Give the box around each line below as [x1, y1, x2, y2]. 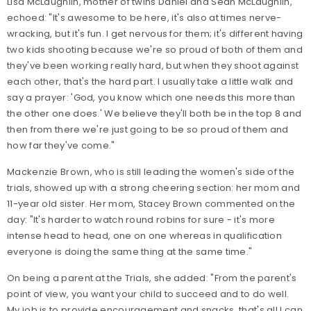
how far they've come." [7, 139, 115, 152]
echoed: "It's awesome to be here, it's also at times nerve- [7, 11, 282, 24]
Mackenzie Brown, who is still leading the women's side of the [7, 165, 295, 178]
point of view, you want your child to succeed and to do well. [7, 287, 289, 301]
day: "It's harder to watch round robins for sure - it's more [7, 213, 275, 226]
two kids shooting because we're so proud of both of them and [7, 43, 303, 56]
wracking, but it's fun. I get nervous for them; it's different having [7, 27, 303, 40]
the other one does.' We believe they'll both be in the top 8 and [7, 107, 302, 120]
